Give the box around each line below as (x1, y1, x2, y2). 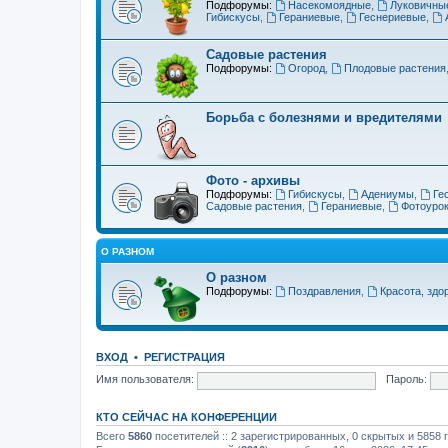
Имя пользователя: (96, 373, 194, 386)
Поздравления (287, 284, 361, 297)
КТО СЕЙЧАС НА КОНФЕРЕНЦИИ (96, 410, 277, 423)
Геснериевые (358, 10, 426, 23)
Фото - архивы (206, 172, 300, 188)
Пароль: (385, 373, 427, 386)
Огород (287, 61, 325, 74)
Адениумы (360, 187, 414, 200)
